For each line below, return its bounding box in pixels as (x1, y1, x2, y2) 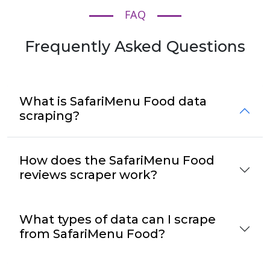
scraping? (19, 108, 80, 123)
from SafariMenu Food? (19, 226, 165, 241)
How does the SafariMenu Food (19, 152, 215, 168)
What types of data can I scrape (19, 212, 216, 227)
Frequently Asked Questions (25, 37, 245, 55)
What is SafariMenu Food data (19, 93, 207, 108)
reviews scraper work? (19, 167, 157, 182)
